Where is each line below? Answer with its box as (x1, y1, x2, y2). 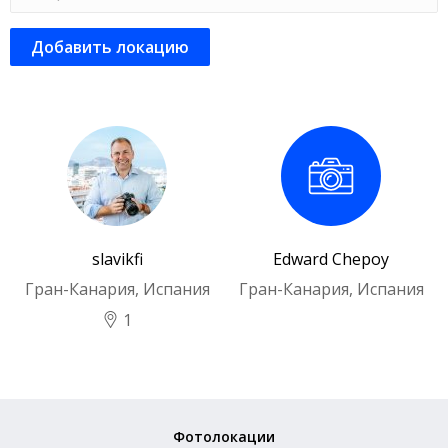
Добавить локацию (31, 36, 189, 58)
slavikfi (91, 248, 143, 270)
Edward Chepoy (273, 248, 389, 270)
